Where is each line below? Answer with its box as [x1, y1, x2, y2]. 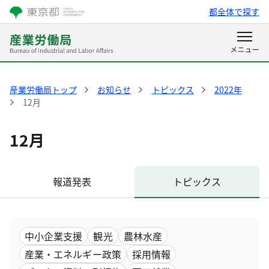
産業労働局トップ [10, 83, 77, 95]
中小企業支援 [25, 229, 83, 243]
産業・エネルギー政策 [25, 247, 121, 261]
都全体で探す [208, 5, 259, 17]
